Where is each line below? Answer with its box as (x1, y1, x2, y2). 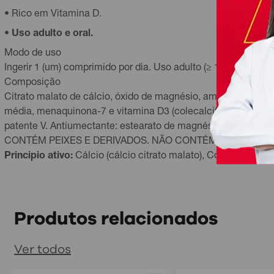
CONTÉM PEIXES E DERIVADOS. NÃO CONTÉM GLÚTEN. (4, 137, 261, 147)
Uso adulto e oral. (12, 29, 93, 39)
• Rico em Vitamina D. (4, 10, 102, 20)
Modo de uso (4, 49, 61, 59)
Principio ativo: (4, 152, 75, 161)
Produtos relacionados (14, 210, 218, 228)
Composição (4, 78, 61, 88)
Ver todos (14, 243, 71, 256)
